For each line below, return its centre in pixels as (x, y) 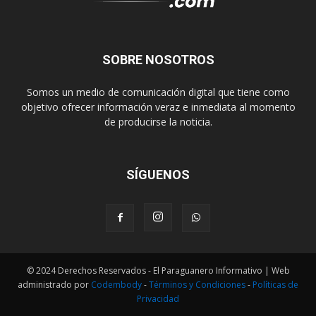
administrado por (54, 284)
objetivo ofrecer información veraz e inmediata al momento (158, 107)
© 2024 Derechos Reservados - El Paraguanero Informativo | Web (158, 270)
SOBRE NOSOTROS (158, 59)
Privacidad (158, 298)
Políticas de (275, 284)
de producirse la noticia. (158, 121)
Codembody (117, 284)
